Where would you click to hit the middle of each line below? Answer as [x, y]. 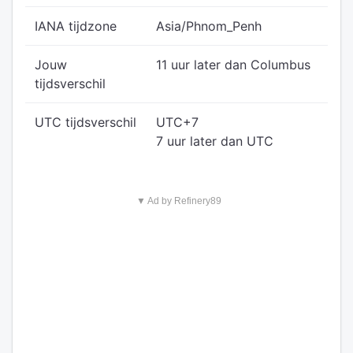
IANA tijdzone [76, 26]
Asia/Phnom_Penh [209, 26]
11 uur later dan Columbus [233, 65]
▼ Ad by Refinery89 [178, 201]
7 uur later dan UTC [215, 141]
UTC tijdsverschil [85, 122]
